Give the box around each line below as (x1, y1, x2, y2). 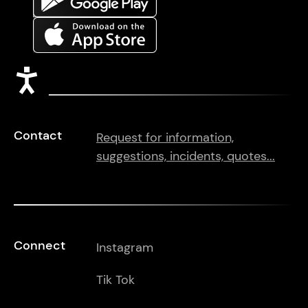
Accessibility (40, 67, 126, 87)
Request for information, (96, 129, 234, 146)
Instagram (96, 239, 153, 256)
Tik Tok (96, 272, 135, 288)
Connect (14, 237, 65, 254)
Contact (14, 127, 62, 144)
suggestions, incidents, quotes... (96, 148, 275, 164)
